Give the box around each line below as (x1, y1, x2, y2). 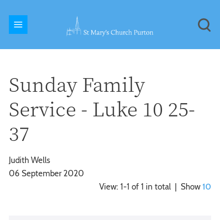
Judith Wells (8, 155, 50, 165)
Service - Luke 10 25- (8, 94, 195, 122)
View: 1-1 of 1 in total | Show (99, 181, 203, 192)
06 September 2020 (8, 168, 84, 178)
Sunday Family (8, 70, 145, 97)
